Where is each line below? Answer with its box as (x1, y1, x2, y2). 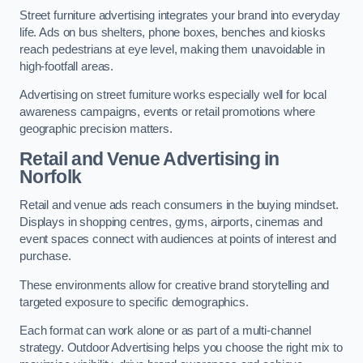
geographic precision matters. (19, 122, 173, 136)
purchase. (19, 250, 71, 263)
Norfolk (19, 165, 82, 187)
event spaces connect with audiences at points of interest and (19, 233, 337, 246)
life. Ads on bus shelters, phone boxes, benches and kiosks (19, 25, 326, 39)
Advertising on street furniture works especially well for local (19, 88, 327, 102)
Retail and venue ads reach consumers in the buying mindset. (19, 199, 339, 212)
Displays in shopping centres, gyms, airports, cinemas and (19, 216, 322, 229)
